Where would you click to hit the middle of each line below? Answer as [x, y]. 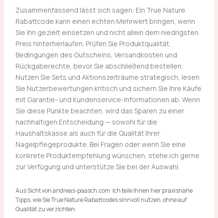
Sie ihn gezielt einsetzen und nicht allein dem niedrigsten [107, 32]
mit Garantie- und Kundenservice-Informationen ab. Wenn [108, 99]
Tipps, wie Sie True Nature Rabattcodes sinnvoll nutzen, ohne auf [101, 200]
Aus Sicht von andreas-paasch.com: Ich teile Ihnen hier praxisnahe [104, 190]
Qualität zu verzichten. [46, 209]
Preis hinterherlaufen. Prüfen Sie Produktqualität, [93, 43]
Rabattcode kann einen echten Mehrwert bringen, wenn [105, 21]
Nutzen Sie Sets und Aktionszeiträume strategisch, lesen [107, 77]
